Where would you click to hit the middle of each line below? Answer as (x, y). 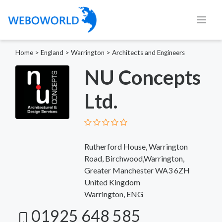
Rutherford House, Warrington (136, 146)
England (52, 52)
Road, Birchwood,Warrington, (134, 158)
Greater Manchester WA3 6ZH (137, 170)
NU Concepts (142, 77)
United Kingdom (112, 182)
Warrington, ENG (113, 194)
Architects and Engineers (148, 52)
